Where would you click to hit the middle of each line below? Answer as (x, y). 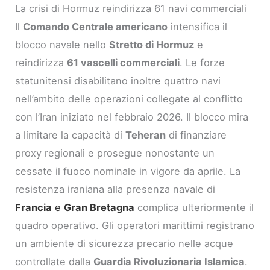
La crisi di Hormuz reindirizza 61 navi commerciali (131, 8)
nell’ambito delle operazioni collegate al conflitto (129, 99)
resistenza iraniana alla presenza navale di (115, 189)
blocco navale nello (62, 44)
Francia (34, 207)
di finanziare (196, 135)
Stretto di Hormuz (152, 44)
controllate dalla (55, 261)
